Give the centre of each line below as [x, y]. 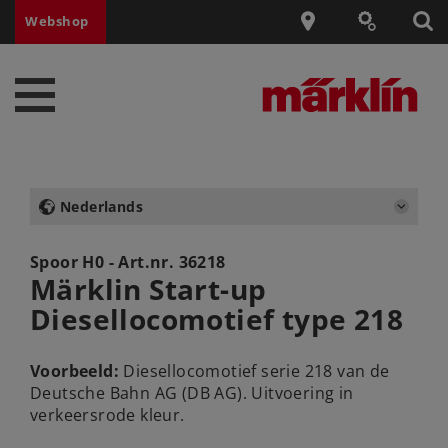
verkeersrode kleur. [107, 415]
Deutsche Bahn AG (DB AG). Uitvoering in [192, 393]
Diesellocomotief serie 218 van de [254, 371]
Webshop [57, 21]
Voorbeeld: [74, 371]
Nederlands [101, 206]
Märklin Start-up [148, 288]
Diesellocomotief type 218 [216, 318]
